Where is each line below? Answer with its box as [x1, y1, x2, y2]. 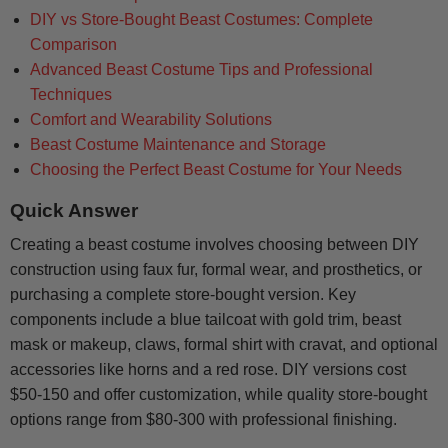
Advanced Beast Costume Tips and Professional [30, 61, 373, 79]
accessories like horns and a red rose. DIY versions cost [10, 361, 406, 379]
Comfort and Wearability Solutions [30, 111, 272, 129]
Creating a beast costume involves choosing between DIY [10, 236, 419, 254]
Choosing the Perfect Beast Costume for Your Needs [30, 161, 402, 179]
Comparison [30, 36, 117, 54]
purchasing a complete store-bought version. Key [10, 286, 356, 304]
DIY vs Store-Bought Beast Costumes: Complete [30, 11, 373, 29]
